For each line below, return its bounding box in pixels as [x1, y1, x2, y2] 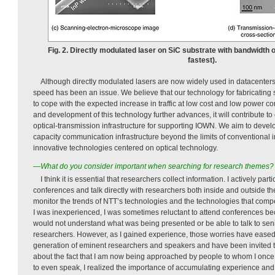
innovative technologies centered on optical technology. [33, 143, 218, 152]
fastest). [187, 55, 217, 64]
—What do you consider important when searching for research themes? [33, 161, 274, 171]
